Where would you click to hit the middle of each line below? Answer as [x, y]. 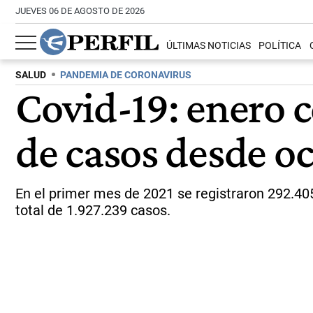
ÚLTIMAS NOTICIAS [209, 46]
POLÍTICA [280, 46]
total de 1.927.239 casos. [93, 210]
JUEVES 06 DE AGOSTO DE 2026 [80, 11]
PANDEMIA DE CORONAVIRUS [126, 75]
